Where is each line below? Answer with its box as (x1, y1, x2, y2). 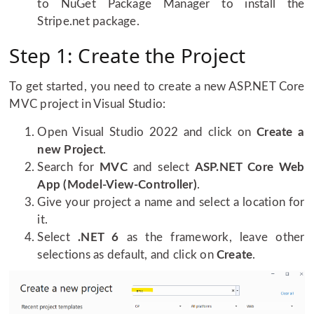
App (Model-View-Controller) (37, 178, 197, 191)
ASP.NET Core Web (194, 161, 305, 173)
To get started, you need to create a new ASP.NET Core (9, 80, 305, 93)
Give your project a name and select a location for (37, 196, 305, 208)
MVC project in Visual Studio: (9, 97, 166, 110)
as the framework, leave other (118, 231, 305, 243)
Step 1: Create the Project (9, 41, 246, 69)
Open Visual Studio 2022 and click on (37, 125, 257, 138)
